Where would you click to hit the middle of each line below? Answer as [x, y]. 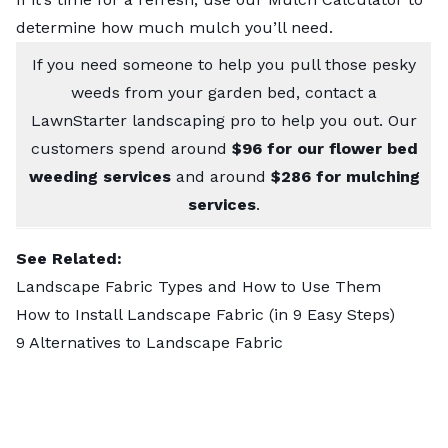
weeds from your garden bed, [188, 93]
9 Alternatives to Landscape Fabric [149, 343]
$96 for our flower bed [324, 149]
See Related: [71, 259]
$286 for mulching [345, 177]
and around [223, 177]
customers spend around [131, 149]
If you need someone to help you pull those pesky [224, 65]
